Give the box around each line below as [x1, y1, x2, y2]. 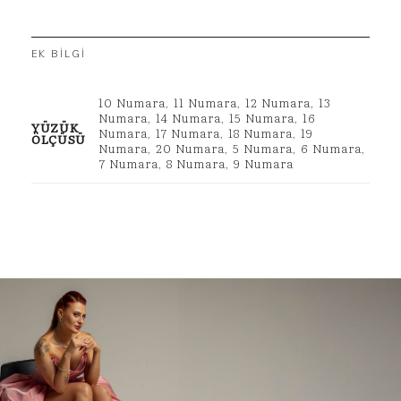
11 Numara [173, 93, 237, 112]
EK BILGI [31, 47, 86, 61]
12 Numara [244, 93, 311, 112]
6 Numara [300, 139, 362, 158]
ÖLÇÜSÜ [31, 129, 86, 148]
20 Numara [155, 139, 225, 158]
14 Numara [155, 108, 221, 127]
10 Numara [98, 93, 166, 112]
